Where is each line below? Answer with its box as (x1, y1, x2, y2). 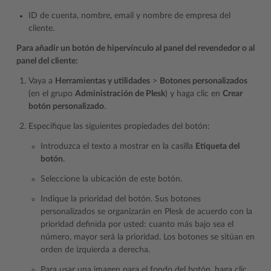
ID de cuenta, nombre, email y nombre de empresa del (28, 11, 230, 20)
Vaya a (28, 76, 55, 85)
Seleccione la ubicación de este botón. (41, 174, 182, 183)
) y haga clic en (165, 89, 223, 98)
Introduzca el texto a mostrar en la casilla (41, 142, 195, 151)
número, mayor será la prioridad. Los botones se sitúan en (41, 232, 255, 241)
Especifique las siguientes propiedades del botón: (28, 122, 210, 131)
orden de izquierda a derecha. (41, 245, 150, 254)
